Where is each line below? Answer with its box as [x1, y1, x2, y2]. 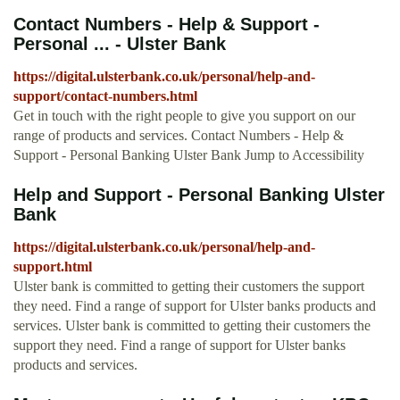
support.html [13, 259, 92, 275]
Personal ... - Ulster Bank [13, 34, 226, 54]
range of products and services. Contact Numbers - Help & [13, 128, 344, 144]
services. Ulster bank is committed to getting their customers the [13, 318, 371, 334]
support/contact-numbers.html [13, 88, 197, 104]
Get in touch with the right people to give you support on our [13, 108, 355, 124]
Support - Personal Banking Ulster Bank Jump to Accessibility [13, 147, 364, 163]
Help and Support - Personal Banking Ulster [13, 185, 385, 205]
